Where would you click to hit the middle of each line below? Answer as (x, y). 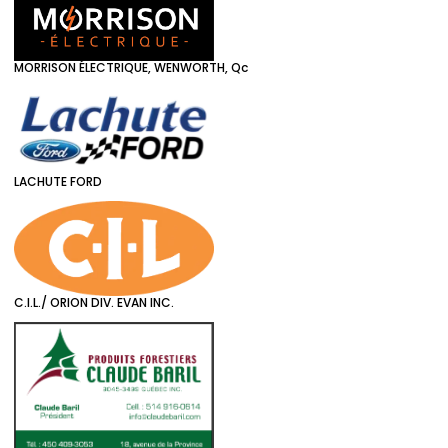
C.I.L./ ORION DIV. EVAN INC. (94, 302)
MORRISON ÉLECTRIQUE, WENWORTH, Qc (131, 68)
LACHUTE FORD (58, 181)
